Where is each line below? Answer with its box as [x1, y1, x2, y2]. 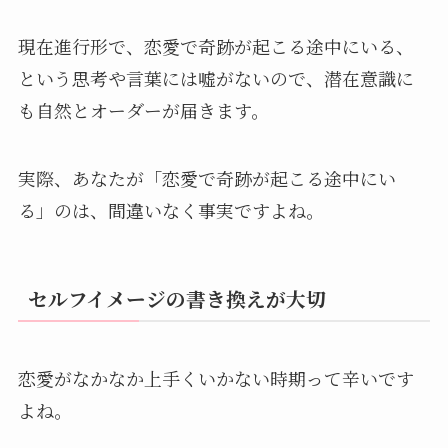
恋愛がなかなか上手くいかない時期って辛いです [17, 364, 414, 391]
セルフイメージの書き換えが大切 [27, 284, 326, 314]
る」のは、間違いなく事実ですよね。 [17, 197, 324, 224]
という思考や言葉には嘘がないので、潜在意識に [17, 65, 414, 92]
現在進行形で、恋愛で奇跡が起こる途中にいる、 [17, 33, 414, 60]
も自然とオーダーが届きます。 [17, 97, 269, 124]
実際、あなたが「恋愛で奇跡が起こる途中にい [17, 165, 396, 192]
